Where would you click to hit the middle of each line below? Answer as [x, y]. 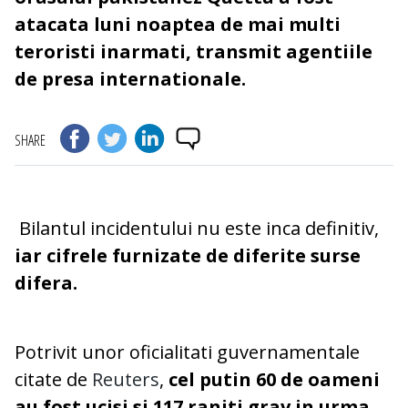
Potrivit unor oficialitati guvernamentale [187, 352]
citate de [53, 380]
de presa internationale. [130, 79]
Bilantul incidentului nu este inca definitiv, [197, 229]
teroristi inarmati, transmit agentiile [194, 52]
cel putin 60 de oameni [272, 380]
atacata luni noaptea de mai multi [178, 25]
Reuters [126, 380]
